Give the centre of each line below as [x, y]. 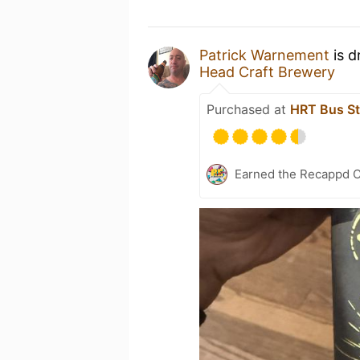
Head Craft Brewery [267, 72]
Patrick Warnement [264, 55]
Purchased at [248, 109]
